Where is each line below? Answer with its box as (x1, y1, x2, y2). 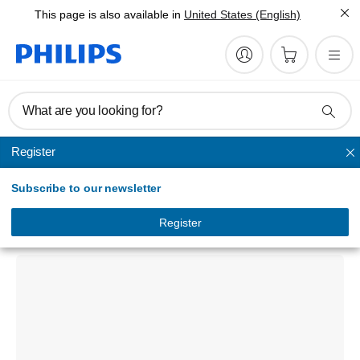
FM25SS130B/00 (16, 216, 89, 227)
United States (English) (184, 8, 301, 21)
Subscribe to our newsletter (11, 182, 162, 194)
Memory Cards (24, 148, 88, 159)
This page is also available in (35, 8, 181, 21)
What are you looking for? (22, 104, 163, 117)
